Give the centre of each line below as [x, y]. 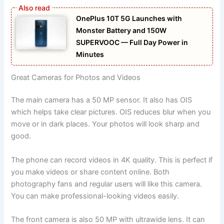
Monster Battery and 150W [121, 30]
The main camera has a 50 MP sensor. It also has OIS [102, 100]
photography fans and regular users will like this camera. [107, 184]
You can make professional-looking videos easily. [95, 196]
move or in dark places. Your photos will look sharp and [105, 124]
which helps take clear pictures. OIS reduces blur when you [111, 112]
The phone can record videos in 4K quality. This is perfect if [112, 160]
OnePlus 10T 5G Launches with [129, 18]
